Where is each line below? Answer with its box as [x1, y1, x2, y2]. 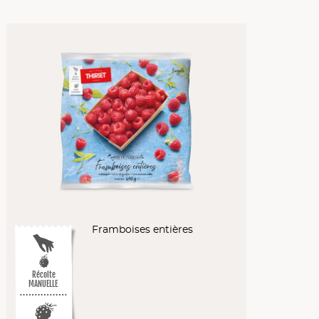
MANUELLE [28, 279, 58, 290]
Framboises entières [91, 223, 193, 236]
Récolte [31, 270, 56, 281]
